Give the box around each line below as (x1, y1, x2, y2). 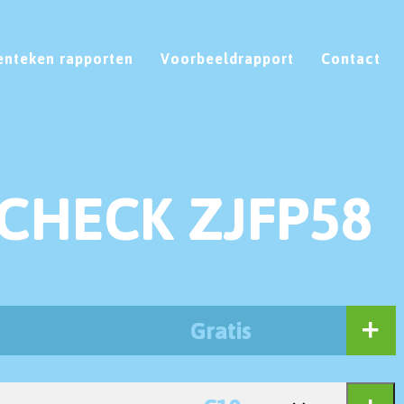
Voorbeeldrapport (161, 49, 294, 68)
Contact (321, 49, 381, 68)
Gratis (190, 315, 252, 344)
